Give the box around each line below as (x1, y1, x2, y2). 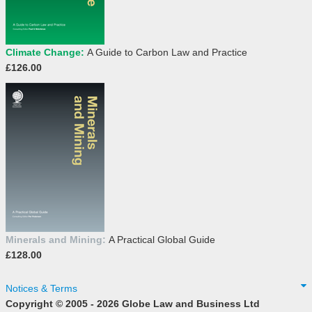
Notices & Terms (6, 283, 77, 295)
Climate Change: (6, 47, 87, 58)
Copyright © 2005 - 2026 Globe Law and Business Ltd (6, 298, 260, 310)
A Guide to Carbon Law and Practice (87, 47, 247, 58)
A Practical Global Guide (109, 234, 215, 246)
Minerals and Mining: (6, 234, 109, 246)
